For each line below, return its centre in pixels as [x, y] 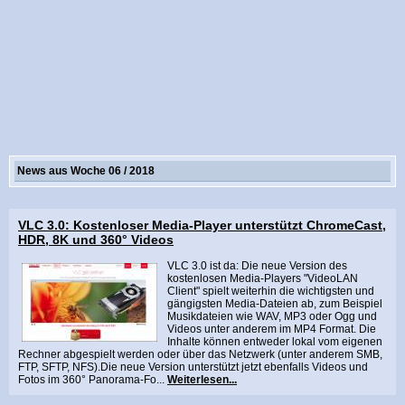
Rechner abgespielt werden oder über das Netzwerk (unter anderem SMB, [200, 354]
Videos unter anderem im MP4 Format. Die [272, 329]
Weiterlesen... [202, 380]
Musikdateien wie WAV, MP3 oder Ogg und [272, 316]
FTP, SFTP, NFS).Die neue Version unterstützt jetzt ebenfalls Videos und [193, 367]
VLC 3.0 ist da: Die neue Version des [257, 266]
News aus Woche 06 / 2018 [86, 171]
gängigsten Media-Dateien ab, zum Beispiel [275, 304]
